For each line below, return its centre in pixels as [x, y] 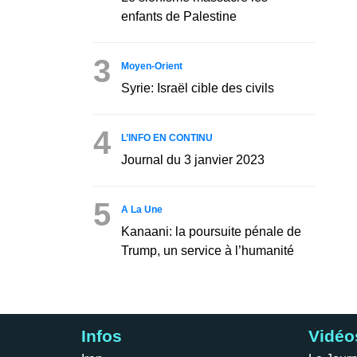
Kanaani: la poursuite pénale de [211, 231]
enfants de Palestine [179, 16]
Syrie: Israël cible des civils [198, 88]
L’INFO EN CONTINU [167, 137]
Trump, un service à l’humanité [208, 250]
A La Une [142, 209]
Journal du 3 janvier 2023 [193, 159]
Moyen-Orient [152, 66]
